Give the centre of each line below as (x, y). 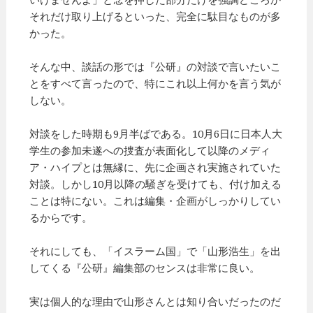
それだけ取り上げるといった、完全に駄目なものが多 (155, 16)
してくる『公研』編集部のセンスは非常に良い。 (145, 267)
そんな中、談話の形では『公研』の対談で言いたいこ (155, 66)
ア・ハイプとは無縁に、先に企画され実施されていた (155, 167)
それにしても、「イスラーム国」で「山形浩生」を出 (155, 250)
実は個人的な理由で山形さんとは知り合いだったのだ (155, 301)
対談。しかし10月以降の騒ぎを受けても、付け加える (156, 183)
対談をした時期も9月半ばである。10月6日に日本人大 (156, 133)
